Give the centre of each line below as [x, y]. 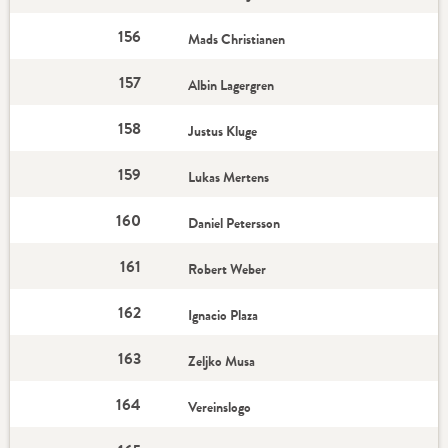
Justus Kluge [223, 131]
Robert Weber [227, 269]
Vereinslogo [220, 407]
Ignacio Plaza [223, 315]
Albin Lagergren [233, 85]
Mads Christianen [237, 39]
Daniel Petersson [236, 223]
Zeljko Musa [223, 361]
